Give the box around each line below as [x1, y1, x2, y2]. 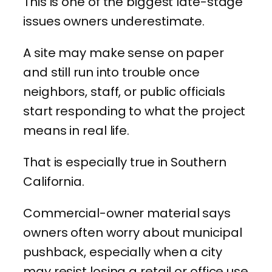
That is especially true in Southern [23, 153, 226, 171]
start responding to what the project [23, 102, 246, 120]
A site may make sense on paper [23, 44, 224, 61]
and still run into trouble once [23, 63, 200, 81]
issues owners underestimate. [23, 12, 205, 30]
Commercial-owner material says [23, 204, 231, 222]
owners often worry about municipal [23, 223, 242, 241]
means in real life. [23, 121, 130, 139]
